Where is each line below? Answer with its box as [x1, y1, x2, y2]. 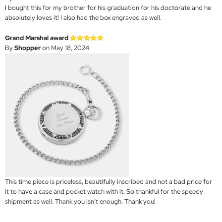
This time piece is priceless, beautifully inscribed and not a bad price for [5, 177, 212, 186]
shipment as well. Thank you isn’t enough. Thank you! [5, 197, 156, 206]
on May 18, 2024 [41, 44, 89, 53]
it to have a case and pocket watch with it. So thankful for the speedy [5, 187, 203, 196]
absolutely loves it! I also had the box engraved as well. [5, 13, 162, 22]
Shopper [14, 44, 41, 53]
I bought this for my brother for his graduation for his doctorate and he [5, 3, 211, 12]
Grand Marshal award [5, 34, 68, 43]
